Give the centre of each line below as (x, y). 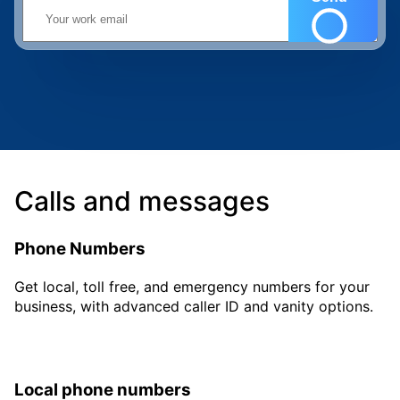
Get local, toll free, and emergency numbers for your (192, 286)
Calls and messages (142, 201)
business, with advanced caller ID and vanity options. (194, 306)
